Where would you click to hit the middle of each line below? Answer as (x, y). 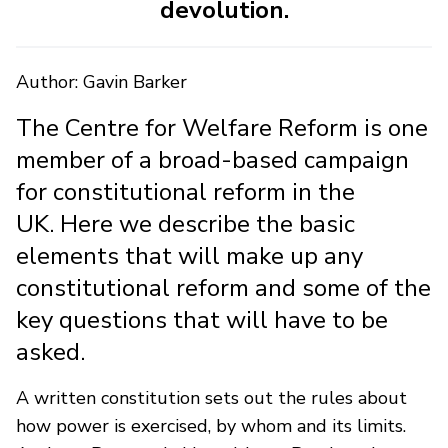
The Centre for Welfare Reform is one (222, 127)
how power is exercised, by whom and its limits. (211, 425)
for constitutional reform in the (185, 191)
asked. (50, 351)
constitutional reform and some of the (223, 287)
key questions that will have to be (202, 319)
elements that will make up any (189, 255)
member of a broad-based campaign (212, 159)
